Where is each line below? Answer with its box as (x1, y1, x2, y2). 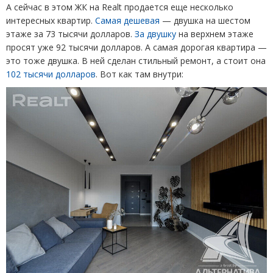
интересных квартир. (6, 15, 95, 27)
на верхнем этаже (176, 28, 253, 40)
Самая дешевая (95, 15, 160, 27)
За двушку (135, 28, 176, 40)
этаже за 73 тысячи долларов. (6, 28, 135, 40)
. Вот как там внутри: (96, 68, 183, 80)
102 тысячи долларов (6, 68, 96, 80)
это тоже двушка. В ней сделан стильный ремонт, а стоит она (6, 55, 266, 67)
